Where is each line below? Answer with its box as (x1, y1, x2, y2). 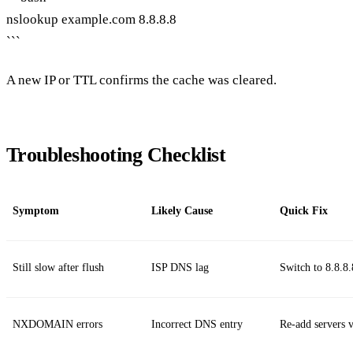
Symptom (13, 205, 59, 217)
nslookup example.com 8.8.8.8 (6, 11, 176, 27)
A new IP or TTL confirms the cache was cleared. (6, 72, 277, 88)
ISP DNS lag (151, 262, 209, 274)
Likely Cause (151, 205, 213, 217)
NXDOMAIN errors (13, 318, 102, 331)
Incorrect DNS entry (151, 318, 243, 331)
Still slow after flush (13, 262, 104, 274)
